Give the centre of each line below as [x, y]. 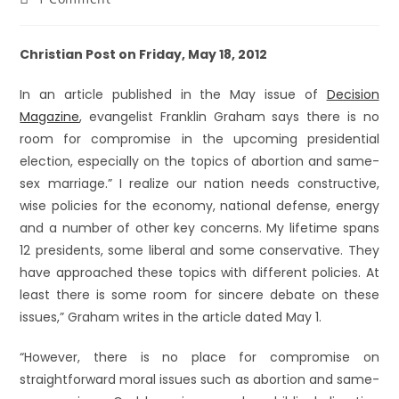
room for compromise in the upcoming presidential [199, 139]
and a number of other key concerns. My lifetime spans [199, 228]
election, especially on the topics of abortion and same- [199, 161]
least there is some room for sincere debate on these [199, 295]
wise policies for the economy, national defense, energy [199, 206]
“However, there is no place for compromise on [199, 357]
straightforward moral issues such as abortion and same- [199, 379]
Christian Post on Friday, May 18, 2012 [144, 54]
